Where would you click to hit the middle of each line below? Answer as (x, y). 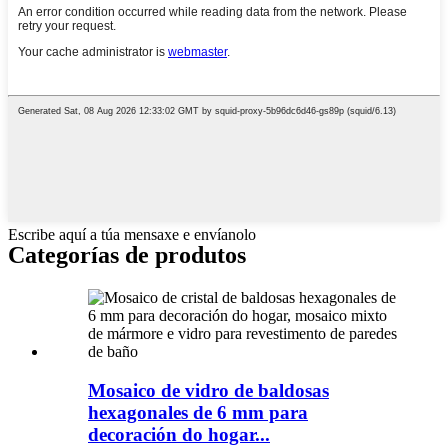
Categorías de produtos (127, 255)
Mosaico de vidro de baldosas (208, 390)
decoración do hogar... (179, 434)
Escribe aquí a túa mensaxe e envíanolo (132, 235)
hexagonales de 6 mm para (198, 412)
